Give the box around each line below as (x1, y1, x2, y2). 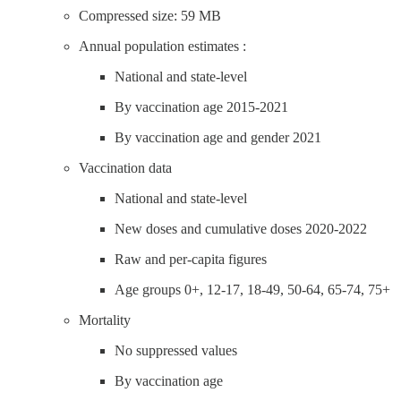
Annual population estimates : (79, 38, 246, 54)
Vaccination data (79, 159, 172, 175)
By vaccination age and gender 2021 (115, 129, 321, 145)
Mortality (79, 311, 131, 328)
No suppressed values (115, 342, 237, 358)
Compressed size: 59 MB (79, 7, 221, 23)
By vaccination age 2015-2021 (115, 98, 288, 115)
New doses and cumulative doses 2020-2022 (115, 220, 367, 236)
